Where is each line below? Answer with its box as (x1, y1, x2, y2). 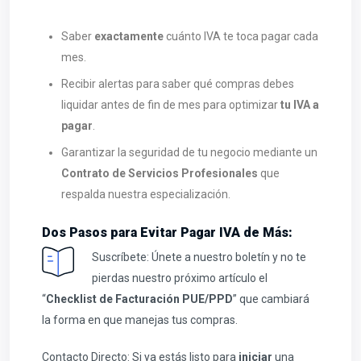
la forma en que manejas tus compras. (42, 313, 238, 327)
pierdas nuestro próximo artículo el (92, 272, 268, 285)
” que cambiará (233, 293, 309, 306)
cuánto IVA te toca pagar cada (166, 30, 318, 44)
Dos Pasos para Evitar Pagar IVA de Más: (42, 225, 293, 241)
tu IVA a (280, 98, 319, 112)
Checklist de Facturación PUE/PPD (46, 293, 233, 306)
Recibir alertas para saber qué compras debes (61, 77, 294, 91)
